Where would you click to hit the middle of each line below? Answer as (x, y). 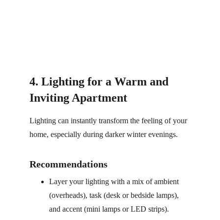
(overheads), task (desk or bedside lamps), (115, 195)
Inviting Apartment (78, 98)
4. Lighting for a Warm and (100, 82)
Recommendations (69, 164)
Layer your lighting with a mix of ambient (115, 181)
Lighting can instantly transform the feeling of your (109, 121)
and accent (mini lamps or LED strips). (109, 209)
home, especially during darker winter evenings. (104, 134)
